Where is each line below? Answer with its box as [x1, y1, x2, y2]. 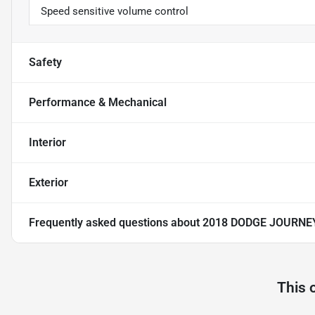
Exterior [29, 176, 68, 190]
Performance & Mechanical [29, 96, 167, 110]
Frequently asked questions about [29, 216, 202, 230]
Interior [29, 136, 66, 150]
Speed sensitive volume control [41, 5, 188, 18]
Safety [29, 56, 62, 70]
